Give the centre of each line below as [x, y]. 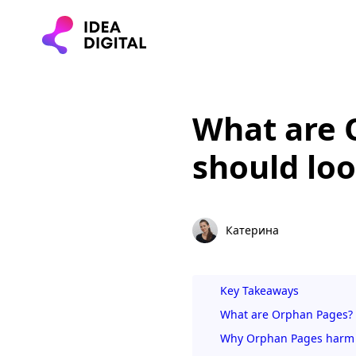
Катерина [252, 230]
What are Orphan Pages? [286, 314]
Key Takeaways [259, 290]
